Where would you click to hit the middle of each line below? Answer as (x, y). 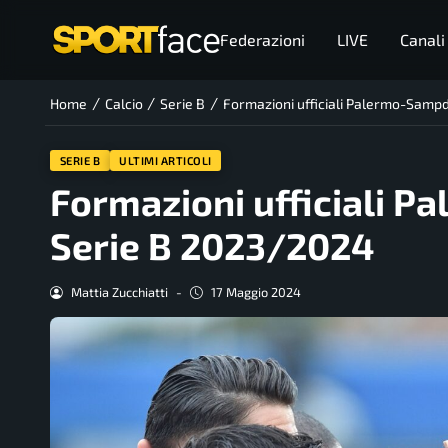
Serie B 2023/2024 (212, 245)
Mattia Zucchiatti (119, 292)
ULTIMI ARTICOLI (165, 160)
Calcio (123, 104)
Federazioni (262, 39)
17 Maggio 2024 (255, 292)
